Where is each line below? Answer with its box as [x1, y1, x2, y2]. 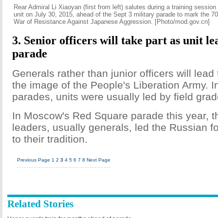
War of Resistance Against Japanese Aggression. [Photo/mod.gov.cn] [14, 18, 210, 25]
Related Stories [7, 198, 73, 210]
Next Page [87, 157, 110, 163]
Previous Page [17, 157, 50, 163]
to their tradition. [12, 133, 88, 145]
